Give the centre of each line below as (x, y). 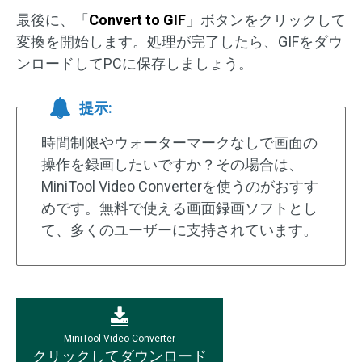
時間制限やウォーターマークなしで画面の (179, 142)
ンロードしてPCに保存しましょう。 (135, 63)
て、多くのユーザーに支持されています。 (179, 229)
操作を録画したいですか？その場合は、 (172, 164)
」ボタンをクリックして (266, 19)
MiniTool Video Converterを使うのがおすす (180, 186)
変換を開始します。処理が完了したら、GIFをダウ (179, 41)
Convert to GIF (137, 19)
